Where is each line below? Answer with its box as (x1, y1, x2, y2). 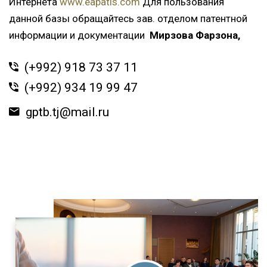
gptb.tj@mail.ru (26, 105, 109, 119)
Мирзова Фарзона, (150, 29, 240, 41)
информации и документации (9, 29, 150, 41)
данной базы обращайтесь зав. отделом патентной (9, 13, 247, 24)
